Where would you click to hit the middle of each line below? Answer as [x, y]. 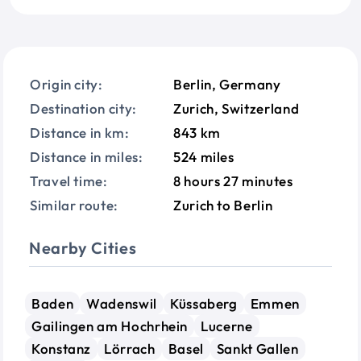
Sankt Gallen [257, 349]
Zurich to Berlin [223, 205]
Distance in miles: [87, 157]
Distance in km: [80, 133]
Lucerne [227, 326]
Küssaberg [203, 304]
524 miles [204, 157]
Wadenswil [122, 304]
